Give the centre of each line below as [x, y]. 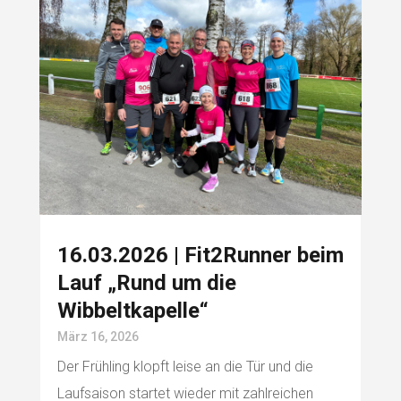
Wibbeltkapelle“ [132, 311]
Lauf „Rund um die [146, 283]
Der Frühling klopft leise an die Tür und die [185, 367]
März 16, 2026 [98, 337]
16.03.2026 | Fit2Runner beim [200, 256]
